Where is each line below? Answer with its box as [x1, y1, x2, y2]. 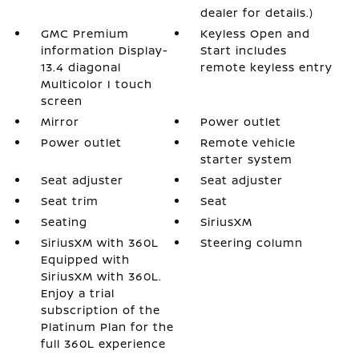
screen [40, 92, 83, 108]
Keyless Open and [200, 25, 311, 41]
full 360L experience [40, 335, 166, 351]
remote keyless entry [200, 58, 333, 75]
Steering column [200, 234, 304, 250]
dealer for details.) [200, 4, 314, 20]
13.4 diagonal [40, 58, 121, 75]
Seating [40, 213, 87, 229]
